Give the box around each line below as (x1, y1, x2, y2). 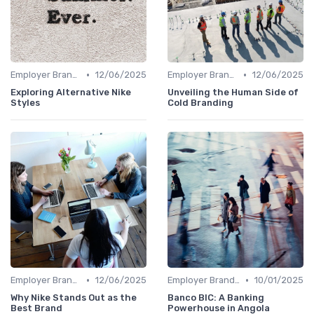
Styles (11, 97, 40, 109)
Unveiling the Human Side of (168, 87, 299, 98)
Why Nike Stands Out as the (11, 292, 137, 303)
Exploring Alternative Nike (11, 87, 131, 98)
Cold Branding (168, 97, 233, 109)
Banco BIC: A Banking (168, 292, 264, 303)
